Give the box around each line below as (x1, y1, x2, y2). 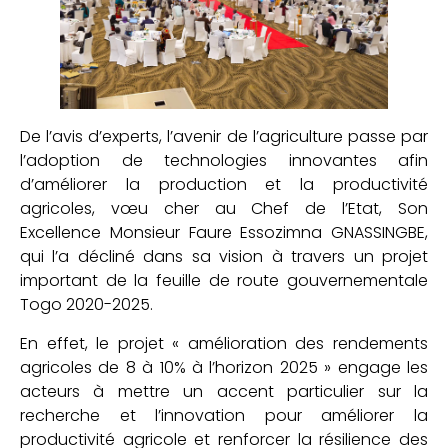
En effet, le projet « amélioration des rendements (20, 331, 428, 355)
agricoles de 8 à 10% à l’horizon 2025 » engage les (20, 355, 428, 379)
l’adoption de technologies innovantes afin (20, 149, 428, 173)
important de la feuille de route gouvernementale (20, 269, 428, 293)
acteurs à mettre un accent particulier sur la (20, 379, 428, 403)
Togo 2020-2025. (20, 293, 153, 317)
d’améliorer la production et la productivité (20, 173, 428, 197)
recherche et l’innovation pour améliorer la (20, 403, 428, 427)
